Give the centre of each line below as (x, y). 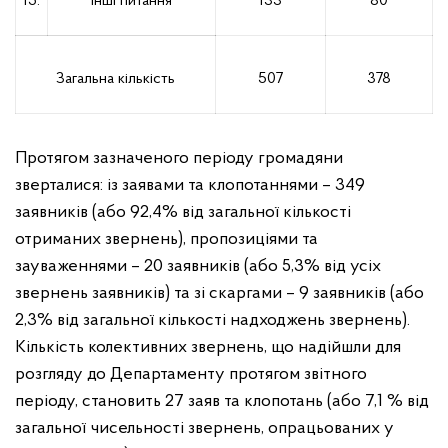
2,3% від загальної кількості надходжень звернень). (212, 320)
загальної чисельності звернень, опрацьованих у (204, 428)
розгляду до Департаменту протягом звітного (191, 374)
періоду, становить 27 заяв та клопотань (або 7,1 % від (222, 401)
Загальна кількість (115, 79)
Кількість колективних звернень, (143, 347)
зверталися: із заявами (101, 185)
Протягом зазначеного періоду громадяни (179, 158)
